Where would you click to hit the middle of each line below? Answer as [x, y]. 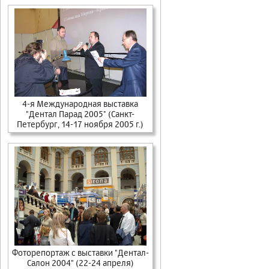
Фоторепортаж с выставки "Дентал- [80, 252]
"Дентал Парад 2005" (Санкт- [80, 113]
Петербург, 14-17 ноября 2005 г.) [80, 124]
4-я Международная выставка [80, 103]
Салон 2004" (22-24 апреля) [80, 262]
